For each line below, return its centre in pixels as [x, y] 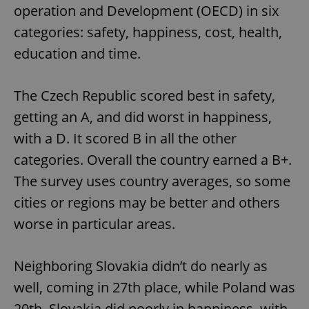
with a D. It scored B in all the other [125, 138]
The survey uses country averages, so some [152, 181]
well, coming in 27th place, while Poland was [154, 287]
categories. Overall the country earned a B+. [153, 159]
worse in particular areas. [94, 223]
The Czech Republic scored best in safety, [144, 95]
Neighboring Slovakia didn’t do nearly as [141, 266]
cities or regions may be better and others [147, 202]
